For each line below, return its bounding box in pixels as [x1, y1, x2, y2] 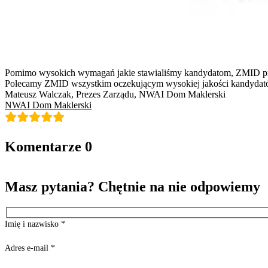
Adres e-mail [5, 243, 51, 253]
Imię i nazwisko [5, 220, 61, 229]
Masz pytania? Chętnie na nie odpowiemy [5, 178, 260, 194]
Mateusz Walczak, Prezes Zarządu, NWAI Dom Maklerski [5, 89, 226, 100]
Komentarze [5, 139, 81, 154]
